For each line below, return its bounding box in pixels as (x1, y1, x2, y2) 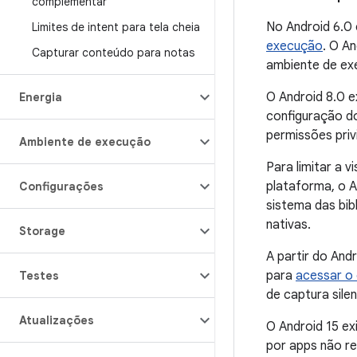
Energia (19, 90, 62, 104)
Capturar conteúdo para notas (32, 45, 194, 60)
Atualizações (19, 313, 94, 328)
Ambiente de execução (19, 135, 151, 149)
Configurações (19, 179, 104, 194)
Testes (19, 269, 59, 283)
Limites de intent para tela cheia (32, 20, 200, 34)
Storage (19, 224, 65, 238)
